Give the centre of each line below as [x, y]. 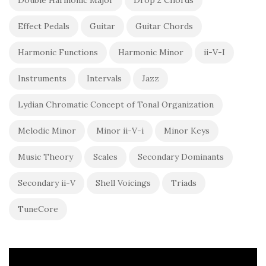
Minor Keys [187, 130]
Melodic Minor [47, 130]
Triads [184, 183]
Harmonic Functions [58, 52]
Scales [105, 156]
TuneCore [38, 209]
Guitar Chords [164, 26]
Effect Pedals [44, 26]
